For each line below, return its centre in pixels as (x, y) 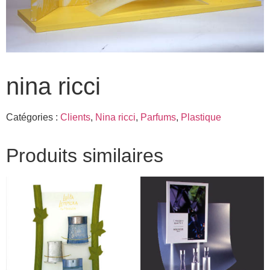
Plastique (201, 117)
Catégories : (33, 117)
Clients (75, 117)
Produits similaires (85, 155)
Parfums (158, 117)
